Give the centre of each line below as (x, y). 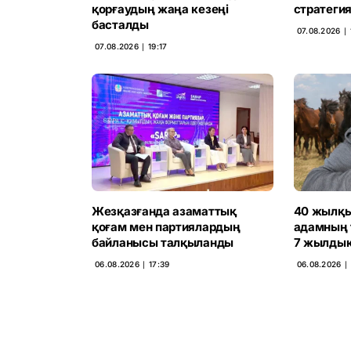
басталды (120, 25)
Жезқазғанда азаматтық (164, 211)
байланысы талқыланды (163, 242)
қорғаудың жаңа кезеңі (160, 9)
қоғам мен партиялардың (166, 226)
